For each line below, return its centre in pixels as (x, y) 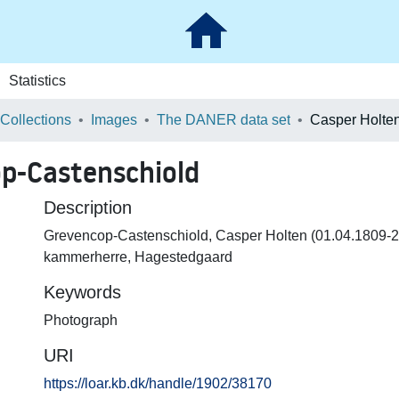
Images (114, 120)
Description (88, 208)
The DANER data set (224, 120)
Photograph (81, 320)
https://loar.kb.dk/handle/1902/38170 (158, 383)
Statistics (37, 81)
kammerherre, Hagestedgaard (138, 257)
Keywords (82, 292)
